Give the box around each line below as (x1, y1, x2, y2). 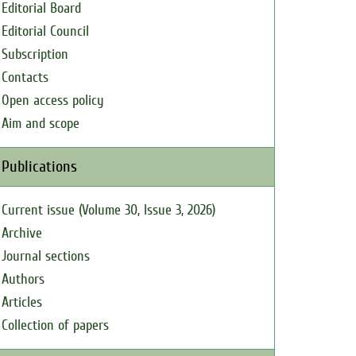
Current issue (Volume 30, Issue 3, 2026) (2, 202, 215, 219)
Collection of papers (2, 317, 109, 334)
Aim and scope (2, 115, 79, 132)
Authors (2, 271, 44, 288)
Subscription (2, 46, 68, 63)
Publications (2, 157, 77, 176)
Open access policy (2, 92, 104, 109)
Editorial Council (2, 23, 89, 40)
